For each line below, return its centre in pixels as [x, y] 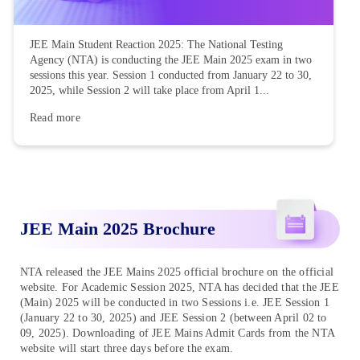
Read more [55, 117]
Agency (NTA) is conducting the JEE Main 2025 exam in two [171, 59]
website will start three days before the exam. [127, 348]
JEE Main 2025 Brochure [118, 228]
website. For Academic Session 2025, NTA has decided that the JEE [180, 287]
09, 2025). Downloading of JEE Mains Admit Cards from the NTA [178, 333]
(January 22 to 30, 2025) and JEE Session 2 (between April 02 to [174, 317]
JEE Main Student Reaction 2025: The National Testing [156, 44]
